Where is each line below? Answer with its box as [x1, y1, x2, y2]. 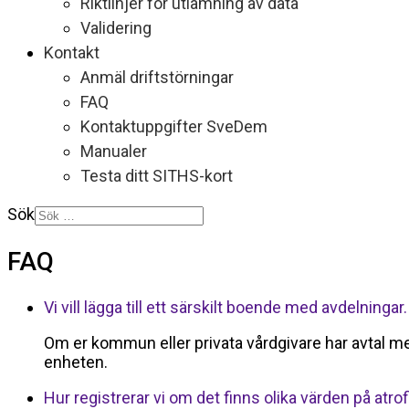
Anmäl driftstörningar [80, 68, 234, 87]
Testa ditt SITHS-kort [80, 166, 233, 185]
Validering [80, 18, 152, 37]
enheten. [44, 352, 111, 372]
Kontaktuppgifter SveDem [80, 117, 267, 136]
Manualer [80, 142, 147, 161]
